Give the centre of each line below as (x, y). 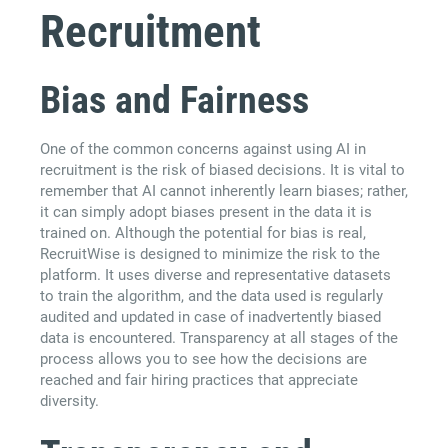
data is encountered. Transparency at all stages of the (219, 338)
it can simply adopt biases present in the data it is (206, 212)
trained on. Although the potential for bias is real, (203, 233)
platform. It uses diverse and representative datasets (215, 275)
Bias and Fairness (174, 100)
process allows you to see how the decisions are (203, 359)
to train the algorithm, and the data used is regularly (211, 296)
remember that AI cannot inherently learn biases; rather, (224, 191)
